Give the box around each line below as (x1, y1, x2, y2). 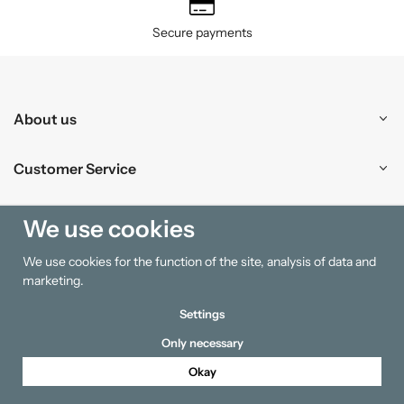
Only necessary (161, 335, 243, 350)
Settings (179, 307, 225, 321)
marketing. (23, 272, 84, 289)
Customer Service (14, 159, 136, 178)
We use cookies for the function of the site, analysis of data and (23, 253, 376, 270)
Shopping (14, 208, 80, 227)
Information (14, 258, 96, 277)
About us (14, 109, 77, 128)
